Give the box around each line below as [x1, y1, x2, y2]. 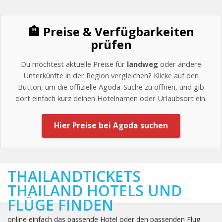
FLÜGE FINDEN [7, 195, 113, 215]
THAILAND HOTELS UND [7, 180, 182, 201]
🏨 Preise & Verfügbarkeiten [28, 23, 194, 40]
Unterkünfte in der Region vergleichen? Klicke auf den [23, 70, 199, 80]
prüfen [90, 36, 132, 53]
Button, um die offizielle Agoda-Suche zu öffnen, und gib [18, 82, 204, 92]
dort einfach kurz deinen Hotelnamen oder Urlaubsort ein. [15, 93, 207, 103]
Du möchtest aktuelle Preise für [21, 59, 127, 69]
